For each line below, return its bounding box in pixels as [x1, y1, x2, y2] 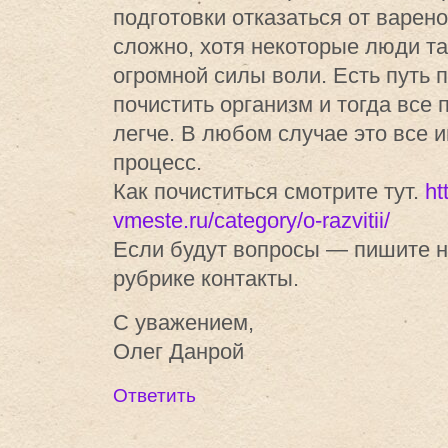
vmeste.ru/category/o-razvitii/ [113, 207, 390, 233]
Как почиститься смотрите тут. [113, 178, 425, 204]
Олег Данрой [113, 338, 244, 364]
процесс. [113, 149, 202, 175]
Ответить [113, 384, 196, 406]
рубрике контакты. [113, 265, 299, 291]
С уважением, [113, 309, 254, 335]
